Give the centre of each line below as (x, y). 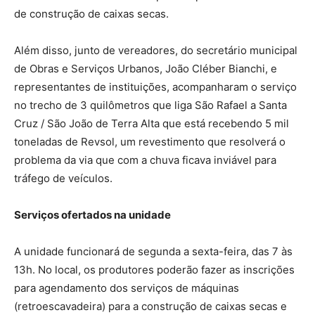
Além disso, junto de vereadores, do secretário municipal (156, 50)
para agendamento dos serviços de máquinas (127, 288)
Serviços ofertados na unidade (92, 215)
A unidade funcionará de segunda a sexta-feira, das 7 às (153, 251)
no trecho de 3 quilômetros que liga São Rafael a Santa (150, 105)
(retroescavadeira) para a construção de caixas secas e (150, 306)
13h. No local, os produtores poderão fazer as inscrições (154, 270)
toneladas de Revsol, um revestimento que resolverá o (150, 142)
